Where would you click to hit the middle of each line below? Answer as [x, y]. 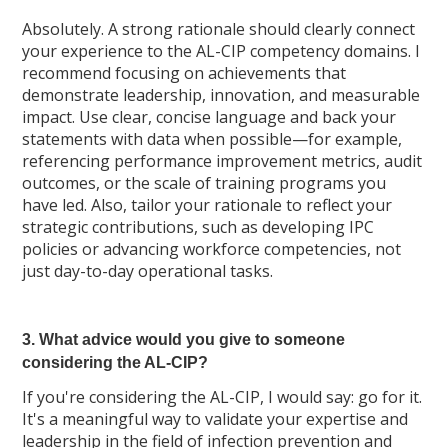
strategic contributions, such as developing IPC [198, 227]
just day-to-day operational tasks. [148, 271]
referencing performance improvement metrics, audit [222, 161]
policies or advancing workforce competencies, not [212, 249]
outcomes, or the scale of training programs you [204, 183]
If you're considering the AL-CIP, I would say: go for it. [222, 397]
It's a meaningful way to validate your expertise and [215, 419]
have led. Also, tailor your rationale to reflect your [207, 205]
